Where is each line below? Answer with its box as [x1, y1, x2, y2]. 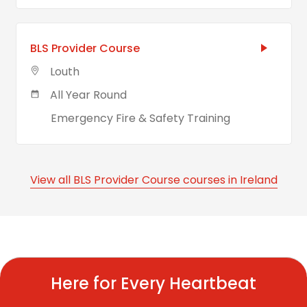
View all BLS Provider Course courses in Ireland [29, 172, 278, 188]
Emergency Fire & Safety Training [50, 110, 230, 126]
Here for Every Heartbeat [51, 272, 256, 295]
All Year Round [49, 87, 127, 103]
